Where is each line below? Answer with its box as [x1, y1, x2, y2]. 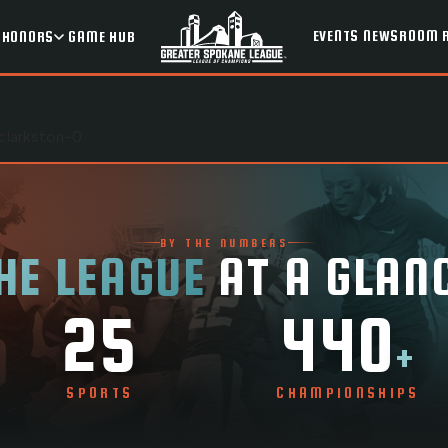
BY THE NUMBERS [159, 236, 289, 249]
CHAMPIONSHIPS [276, 385, 420, 401]
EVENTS [312, 28, 360, 45]
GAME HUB [68, 28, 136, 45]
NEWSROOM [363, 28, 439, 45]
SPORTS [66, 385, 134, 401]
